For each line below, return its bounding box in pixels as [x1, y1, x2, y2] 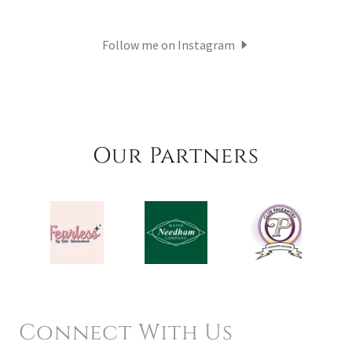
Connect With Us [19, 318, 234, 348]
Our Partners [93, 141, 259, 171]
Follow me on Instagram [101, 37, 235, 53]
